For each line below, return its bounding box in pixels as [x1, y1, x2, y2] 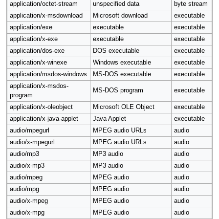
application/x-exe [9, 36, 58, 43]
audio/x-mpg [9, 209, 44, 217]
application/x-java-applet [9, 115, 78, 123]
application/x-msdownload [9, 12, 83, 20]
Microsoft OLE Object [92, 104, 154, 111]
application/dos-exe [9, 47, 65, 55]
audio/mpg [9, 186, 39, 193]
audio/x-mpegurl [9, 139, 55, 146]
